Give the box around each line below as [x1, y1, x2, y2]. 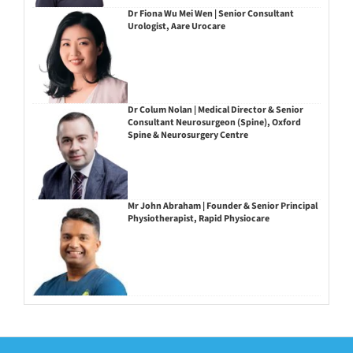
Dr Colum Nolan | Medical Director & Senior [127, 103, 303, 117]
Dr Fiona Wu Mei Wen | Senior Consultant [127, 7, 294, 21]
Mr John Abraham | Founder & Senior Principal [127, 199, 318, 213]
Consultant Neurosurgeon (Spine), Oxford [127, 116, 301, 130]
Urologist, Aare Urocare [127, 20, 225, 34]
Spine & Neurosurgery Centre [127, 128, 248, 143]
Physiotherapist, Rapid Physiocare [127, 211, 269, 225]
